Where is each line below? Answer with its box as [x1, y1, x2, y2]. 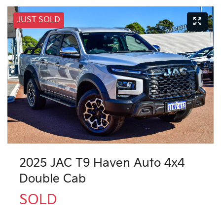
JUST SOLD [17, 15, 60, 25]
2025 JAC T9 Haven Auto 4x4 [19, 156, 184, 171]
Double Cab [19, 172, 86, 186]
